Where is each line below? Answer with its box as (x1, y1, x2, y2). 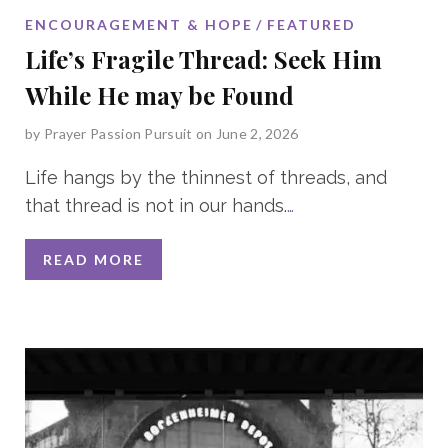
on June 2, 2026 (195, 124, 299, 142)
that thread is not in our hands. (25, 194, 287, 216)
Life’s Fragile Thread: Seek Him (25, 42, 382, 75)
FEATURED (267, 15, 356, 33)
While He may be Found (25, 78, 294, 111)
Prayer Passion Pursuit (43, 124, 193, 142)
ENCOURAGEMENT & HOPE (25, 15, 253, 33)
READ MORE (43, 250, 144, 268)
